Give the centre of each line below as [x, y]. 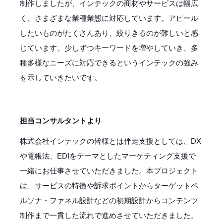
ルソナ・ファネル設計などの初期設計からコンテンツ [109, 200]
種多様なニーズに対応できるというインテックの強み [109, 62]
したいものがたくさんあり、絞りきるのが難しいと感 [109, 33]
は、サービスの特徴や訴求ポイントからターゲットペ [109, 185]
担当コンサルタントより [61, 120]
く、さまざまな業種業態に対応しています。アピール [109, 18]
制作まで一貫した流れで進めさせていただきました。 [109, 215]
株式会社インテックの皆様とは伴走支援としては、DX [111, 141]
